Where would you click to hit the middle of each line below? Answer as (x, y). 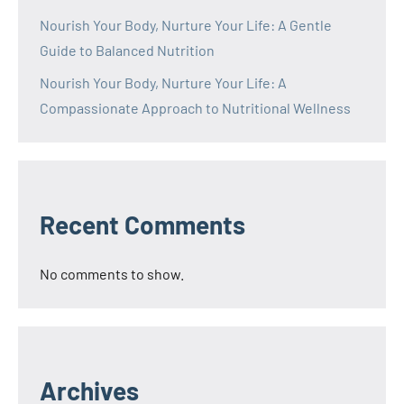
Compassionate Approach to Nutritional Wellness (195, 107)
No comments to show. (112, 273)
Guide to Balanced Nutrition (127, 50)
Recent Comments (142, 224)
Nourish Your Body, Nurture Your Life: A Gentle (186, 24)
